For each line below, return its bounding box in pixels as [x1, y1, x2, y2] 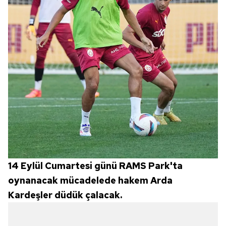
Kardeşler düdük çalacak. [8, 189, 122, 201]
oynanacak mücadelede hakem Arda [8, 175, 173, 187]
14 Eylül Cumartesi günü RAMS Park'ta [8, 160, 183, 172]
